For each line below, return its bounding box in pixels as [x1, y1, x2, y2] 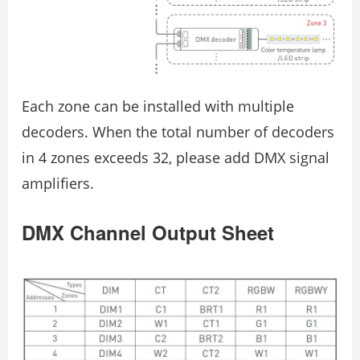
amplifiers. [22, 174, 94, 194]
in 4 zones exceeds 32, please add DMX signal [22, 148, 329, 168]
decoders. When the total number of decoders [22, 122, 334, 142]
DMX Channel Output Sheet [22, 219, 274, 247]
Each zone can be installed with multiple [22, 96, 294, 117]
